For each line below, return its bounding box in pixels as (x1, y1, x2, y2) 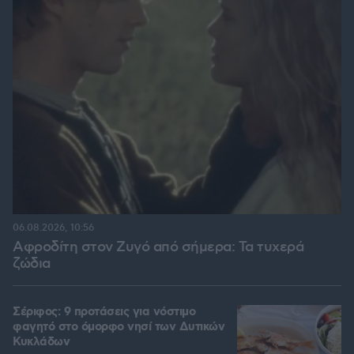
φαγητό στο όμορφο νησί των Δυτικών (13, 318, 224, 335)
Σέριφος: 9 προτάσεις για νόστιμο (13, 303, 195, 320)
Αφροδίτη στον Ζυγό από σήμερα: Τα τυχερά (13, 238, 303, 256)
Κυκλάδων (13, 333, 70, 350)
